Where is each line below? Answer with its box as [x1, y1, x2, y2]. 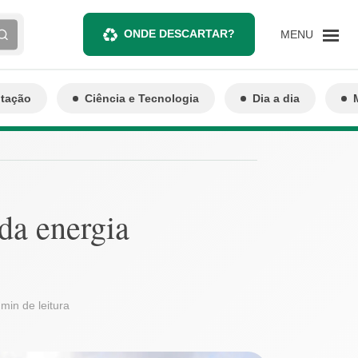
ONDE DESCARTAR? [124, 27, 235, 40]
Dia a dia [253, 92, 300, 105]
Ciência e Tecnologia [85, 92, 199, 105]
